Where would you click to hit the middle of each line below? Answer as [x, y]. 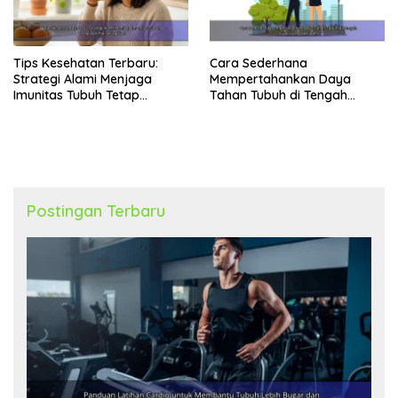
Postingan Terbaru [96, 211]
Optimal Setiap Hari [71, 111]
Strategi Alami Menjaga [83, 79]
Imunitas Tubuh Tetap [76, 95]
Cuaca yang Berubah [272, 111]
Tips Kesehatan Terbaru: [86, 63]
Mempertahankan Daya [280, 79]
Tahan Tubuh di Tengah [279, 95]
